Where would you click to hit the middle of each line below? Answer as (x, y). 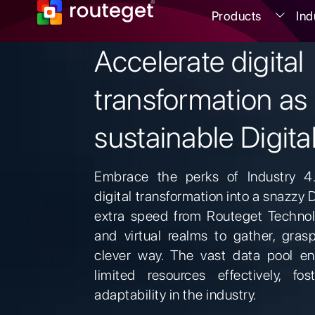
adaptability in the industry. (175, 295)
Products (236, 16)
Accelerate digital (199, 61)
